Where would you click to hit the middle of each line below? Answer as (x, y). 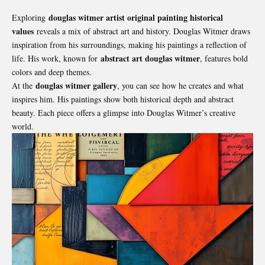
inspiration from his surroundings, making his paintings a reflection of (129, 45)
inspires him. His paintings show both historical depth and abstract (123, 99)
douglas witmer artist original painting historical (136, 18)
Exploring (30, 18)
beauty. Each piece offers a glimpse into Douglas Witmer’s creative (124, 113)
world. (23, 127)
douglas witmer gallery (76, 86)
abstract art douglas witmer (150, 59)
